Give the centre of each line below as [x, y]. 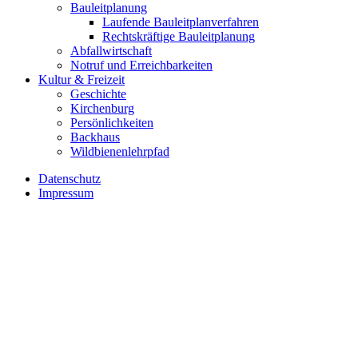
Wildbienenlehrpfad [120, 151]
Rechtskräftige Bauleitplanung [179, 36]
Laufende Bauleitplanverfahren [181, 22]
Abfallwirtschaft [111, 50]
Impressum [66, 193]
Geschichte [98, 93]
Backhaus [95, 137]
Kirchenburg [102, 108]
